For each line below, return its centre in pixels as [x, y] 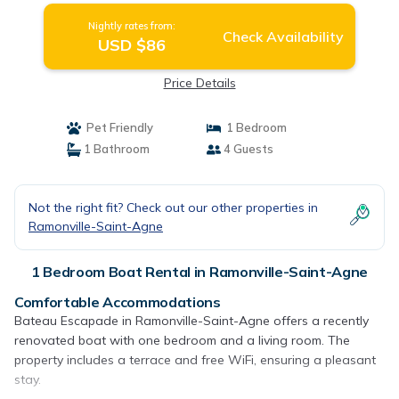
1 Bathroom [115, 149]
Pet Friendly [117, 127]
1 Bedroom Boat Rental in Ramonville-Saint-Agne [199, 272]
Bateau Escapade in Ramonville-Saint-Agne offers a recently [191, 321]
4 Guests [247, 149]
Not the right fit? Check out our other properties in [173, 208]
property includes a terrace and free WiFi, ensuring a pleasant [195, 360]
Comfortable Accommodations [118, 302]
